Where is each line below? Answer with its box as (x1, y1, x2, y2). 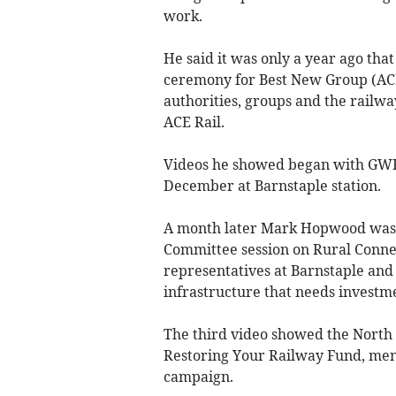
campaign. (163, 367, 240, 385)
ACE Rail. (163, 112, 232, 131)
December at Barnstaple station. (163, 176, 385, 194)
